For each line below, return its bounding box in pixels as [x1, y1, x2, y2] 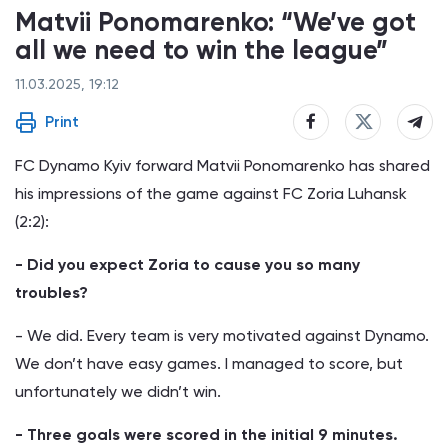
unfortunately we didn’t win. [15, 381, 221, 401]
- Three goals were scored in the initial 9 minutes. [15, 424, 398, 444]
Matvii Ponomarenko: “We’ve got [15, 5, 416, 38]
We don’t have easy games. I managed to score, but [15, 353, 403, 373]
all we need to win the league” [15, 33, 388, 66]
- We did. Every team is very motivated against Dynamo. [15, 325, 429, 345]
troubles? [15, 282, 88, 302]
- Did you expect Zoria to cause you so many [15, 254, 360, 274]
